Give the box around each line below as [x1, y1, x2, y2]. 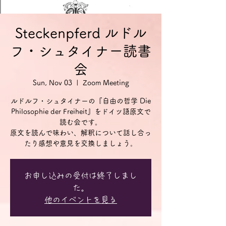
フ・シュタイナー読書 [10, 44, 151, 58]
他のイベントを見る [44, 196, 117, 204]
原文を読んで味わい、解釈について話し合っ [10, 129, 151, 136]
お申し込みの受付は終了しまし [24, 172, 137, 180]
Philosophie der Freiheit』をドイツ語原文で [11, 108, 151, 115]
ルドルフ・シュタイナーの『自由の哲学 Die [11, 97, 151, 104]
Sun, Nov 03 [32, 79, 72, 86]
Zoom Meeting [82, 79, 129, 86]
